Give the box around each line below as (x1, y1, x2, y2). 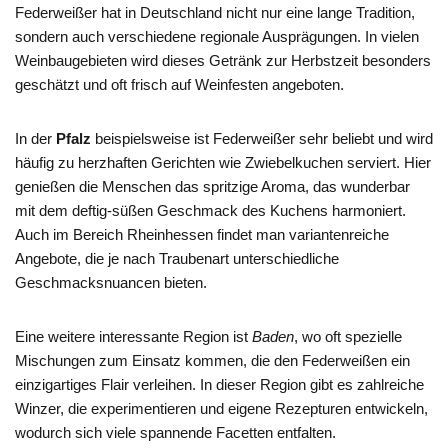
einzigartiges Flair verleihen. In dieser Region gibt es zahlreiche (15, 375, 424, 393)
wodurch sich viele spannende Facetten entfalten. (15, 423, 336, 441)
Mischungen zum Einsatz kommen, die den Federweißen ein (15, 351, 410, 369)
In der (15, 129, 56, 147)
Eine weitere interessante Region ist (15, 327, 252, 345)
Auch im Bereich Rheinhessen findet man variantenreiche (15, 225, 389, 243)
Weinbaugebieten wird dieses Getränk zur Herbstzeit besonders (15, 51, 431, 69)
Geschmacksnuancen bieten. (15, 273, 207, 291)
